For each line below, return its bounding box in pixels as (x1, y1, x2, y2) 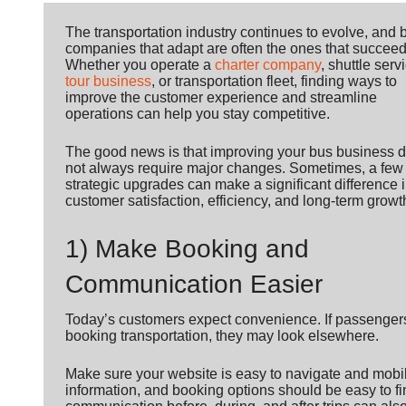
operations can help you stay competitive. (65, 106, 330, 122)
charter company (215, 57, 321, 73)
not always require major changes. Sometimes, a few (65, 160, 403, 177)
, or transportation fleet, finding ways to (151, 73, 397, 90)
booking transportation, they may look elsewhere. (65, 327, 379, 343)
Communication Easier (65, 270, 323, 299)
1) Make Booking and (65, 235, 309, 264)
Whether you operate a (65, 57, 215, 73)
